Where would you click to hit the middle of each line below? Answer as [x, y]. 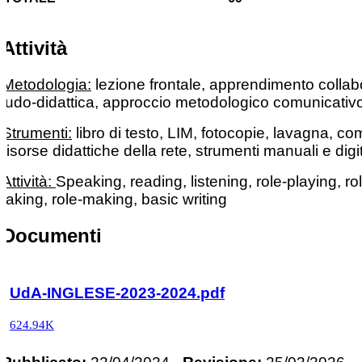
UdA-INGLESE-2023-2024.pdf [117, 293]
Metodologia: [46, 84]
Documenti [52, 235]
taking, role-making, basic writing [114, 199]
